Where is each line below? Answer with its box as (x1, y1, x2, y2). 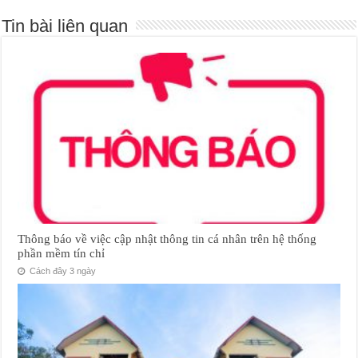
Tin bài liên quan (2, 15, 129, 36)
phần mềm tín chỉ (18, 246, 105, 261)
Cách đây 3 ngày (27, 266, 97, 276)
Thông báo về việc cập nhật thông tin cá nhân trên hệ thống (18, 232, 317, 246)
